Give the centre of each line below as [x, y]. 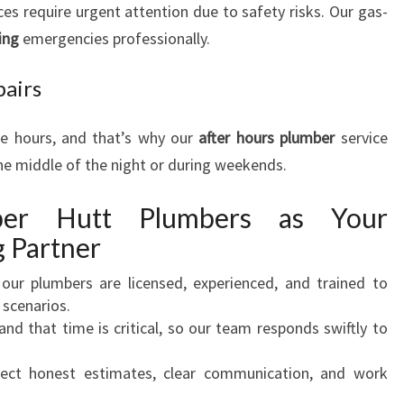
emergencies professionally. [115, 38]
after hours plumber [267, 138]
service [361, 138]
